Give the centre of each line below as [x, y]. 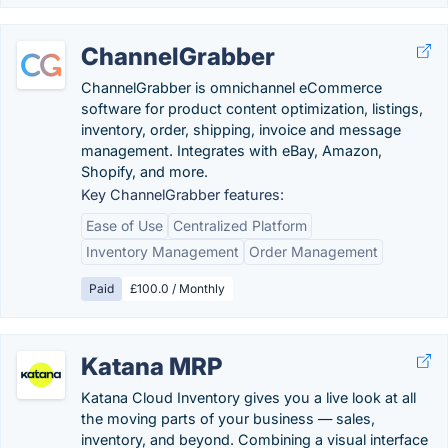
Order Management [313, 251]
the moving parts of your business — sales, [228, 418]
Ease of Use [124, 225]
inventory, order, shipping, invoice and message [241, 129]
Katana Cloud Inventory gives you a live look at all [248, 397]
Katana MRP [151, 366]
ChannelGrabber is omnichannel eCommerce [231, 87]
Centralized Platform [240, 225]
